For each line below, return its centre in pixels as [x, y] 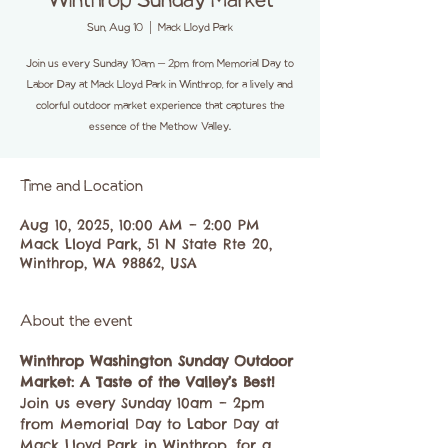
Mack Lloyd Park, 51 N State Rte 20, [146, 244]
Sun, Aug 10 [115, 28]
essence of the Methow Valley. [160, 127]
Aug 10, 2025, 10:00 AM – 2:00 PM [140, 225]
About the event [76, 322]
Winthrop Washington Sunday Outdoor [159, 361]
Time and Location [81, 187]
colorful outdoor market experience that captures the [160, 106]
